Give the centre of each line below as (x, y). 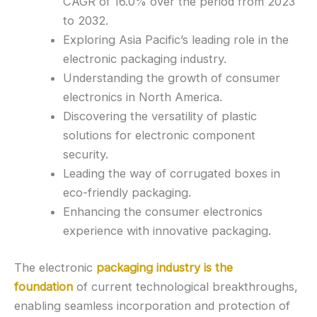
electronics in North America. (143, 97)
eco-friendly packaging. (127, 193)
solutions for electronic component (160, 136)
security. (86, 155)
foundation (44, 287)
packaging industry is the (165, 268)
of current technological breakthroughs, (185, 287)
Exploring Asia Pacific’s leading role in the (176, 40)
